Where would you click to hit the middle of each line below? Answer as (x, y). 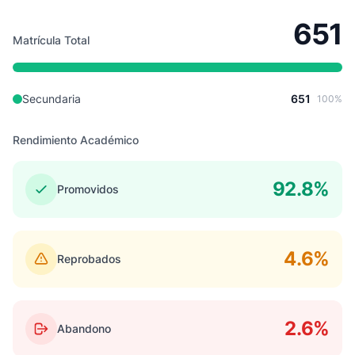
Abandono (84, 328)
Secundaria (52, 99)
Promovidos (88, 189)
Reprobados (89, 259)
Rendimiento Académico (76, 140)
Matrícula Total (51, 40)
